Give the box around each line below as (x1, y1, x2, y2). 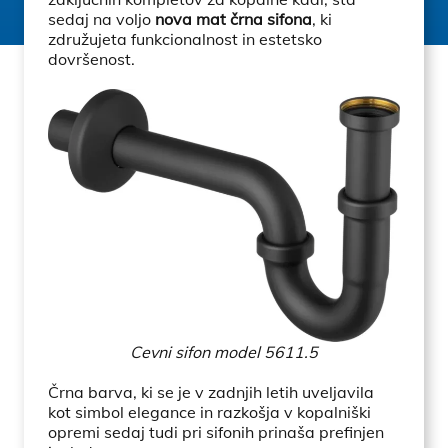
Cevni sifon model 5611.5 (130, 341, 318, 362)
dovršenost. (48, 49, 135, 69)
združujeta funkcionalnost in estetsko (48, 29, 322, 49)
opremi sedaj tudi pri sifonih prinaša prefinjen (48, 421, 384, 442)
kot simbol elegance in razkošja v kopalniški (48, 401, 371, 422)
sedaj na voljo (48, 9, 155, 29)
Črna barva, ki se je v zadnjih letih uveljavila (48, 381, 374, 402)
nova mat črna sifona (155, 9, 312, 29)
